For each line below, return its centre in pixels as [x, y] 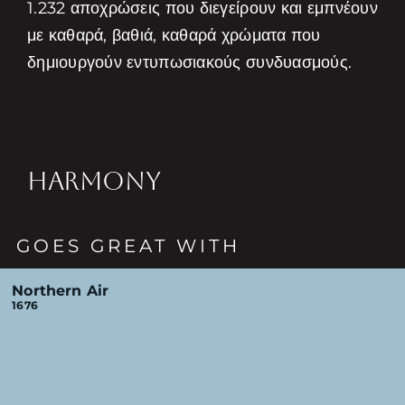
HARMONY [94, 181]
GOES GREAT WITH [129, 246]
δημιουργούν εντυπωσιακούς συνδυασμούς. [189, 62]
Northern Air [61, 291]
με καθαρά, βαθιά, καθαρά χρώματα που [174, 35]
